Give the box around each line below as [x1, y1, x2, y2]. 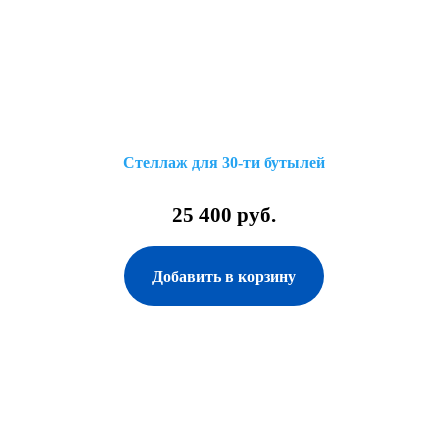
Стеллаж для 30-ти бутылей [123, 154, 325, 171]
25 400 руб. [172, 203, 276, 227]
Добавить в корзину [152, 268, 296, 285]
